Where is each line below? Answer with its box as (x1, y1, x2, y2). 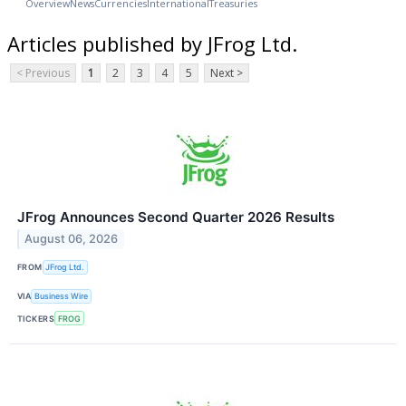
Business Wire (34, 291, 89, 302)
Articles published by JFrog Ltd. (7, 29, 297, 57)
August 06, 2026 (24, 232, 119, 246)
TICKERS (17, 313, 55, 324)
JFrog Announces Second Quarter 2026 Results (17, 208, 334, 226)
